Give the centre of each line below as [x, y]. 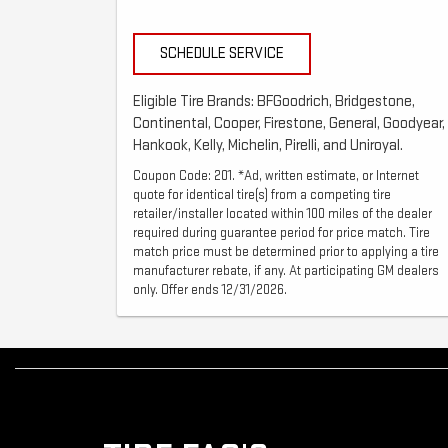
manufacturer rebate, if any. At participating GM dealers [286, 271]
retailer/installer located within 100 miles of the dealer [282, 214]
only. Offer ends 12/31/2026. [210, 290]
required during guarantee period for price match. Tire [281, 233]
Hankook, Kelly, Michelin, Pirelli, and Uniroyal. [268, 146]
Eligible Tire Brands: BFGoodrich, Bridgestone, [274, 102]
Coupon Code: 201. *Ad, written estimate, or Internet [276, 176]
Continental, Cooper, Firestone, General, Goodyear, [289, 124]
